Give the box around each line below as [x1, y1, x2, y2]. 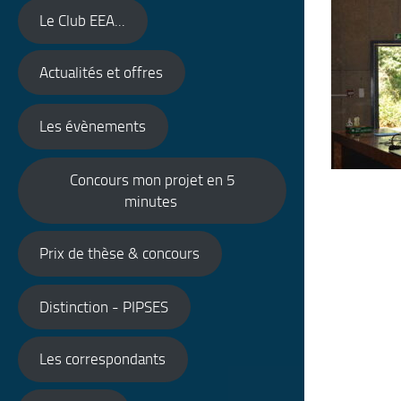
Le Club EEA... [39, 12, 126, 30]
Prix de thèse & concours [39, 244, 200, 263]
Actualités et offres [39, 63, 164, 81]
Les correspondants [39, 350, 166, 369]
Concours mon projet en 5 [69, 170, 235, 189]
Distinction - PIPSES [39, 297, 169, 316]
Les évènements [39, 117, 147, 136]
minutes [124, 192, 181, 210]
